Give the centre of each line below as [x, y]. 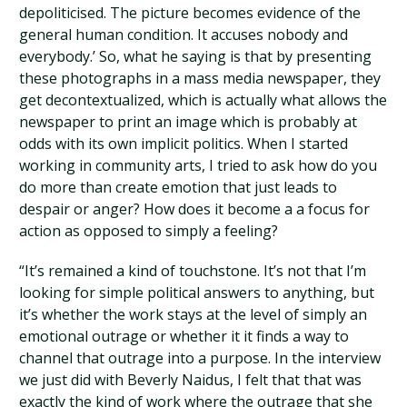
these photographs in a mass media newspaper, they [200, 78]
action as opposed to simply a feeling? [149, 231]
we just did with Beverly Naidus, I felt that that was [191, 380]
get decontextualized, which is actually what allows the [203, 100]
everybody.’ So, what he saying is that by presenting [196, 56]
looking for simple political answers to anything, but [197, 293]
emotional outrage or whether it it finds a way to [184, 336]
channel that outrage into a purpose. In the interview [200, 358]
